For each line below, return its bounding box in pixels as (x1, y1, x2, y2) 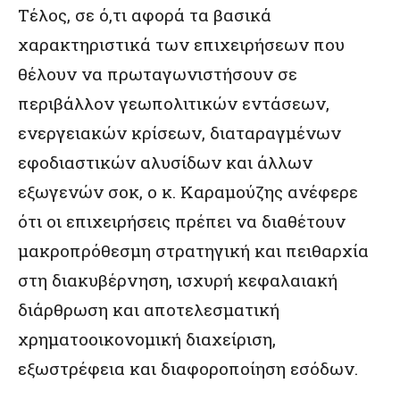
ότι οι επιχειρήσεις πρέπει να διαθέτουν (18, 209, 346, 232)
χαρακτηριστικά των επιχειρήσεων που (18, 32, 345, 55)
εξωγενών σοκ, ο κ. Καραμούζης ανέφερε (18, 179, 358, 203)
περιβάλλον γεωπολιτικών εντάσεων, (18, 91, 329, 114)
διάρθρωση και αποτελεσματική (18, 297, 279, 321)
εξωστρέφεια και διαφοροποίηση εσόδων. (18, 356, 358, 379)
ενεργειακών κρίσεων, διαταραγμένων (18, 121, 341, 144)
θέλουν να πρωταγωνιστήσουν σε (18, 62, 297, 85)
